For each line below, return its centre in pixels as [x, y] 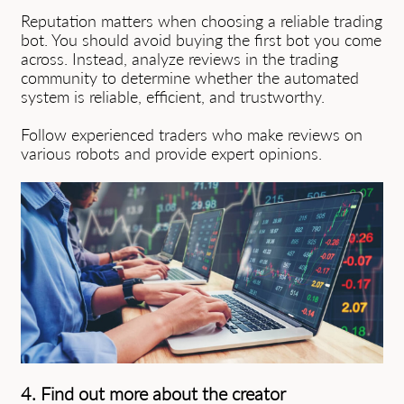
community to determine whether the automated [190, 78]
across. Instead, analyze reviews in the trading [179, 59]
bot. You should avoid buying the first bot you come [201, 40]
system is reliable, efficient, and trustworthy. [173, 96]
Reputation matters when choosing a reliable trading [202, 21]
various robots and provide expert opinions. [171, 153]
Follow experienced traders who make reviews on [192, 134]
